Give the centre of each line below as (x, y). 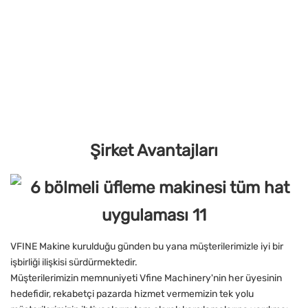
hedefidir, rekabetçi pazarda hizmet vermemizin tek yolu (132, 294)
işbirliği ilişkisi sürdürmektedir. (74, 263)
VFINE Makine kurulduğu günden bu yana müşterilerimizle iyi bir (147, 247)
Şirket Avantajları (154, 151)
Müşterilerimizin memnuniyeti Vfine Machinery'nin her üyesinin (146, 278)
